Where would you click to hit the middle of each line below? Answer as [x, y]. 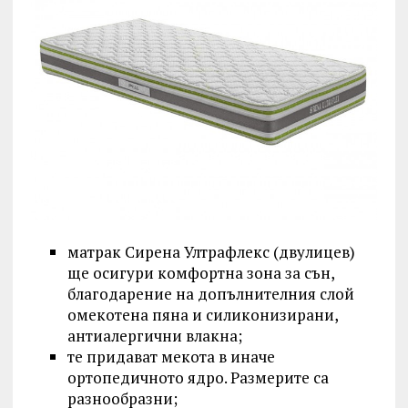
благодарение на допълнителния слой [210, 294]
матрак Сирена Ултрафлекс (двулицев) [211, 252]
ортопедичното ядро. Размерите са [198, 378]
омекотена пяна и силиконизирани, [202, 315]
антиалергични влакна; [154, 336]
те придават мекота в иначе [171, 357]
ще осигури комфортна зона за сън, [200, 273]
